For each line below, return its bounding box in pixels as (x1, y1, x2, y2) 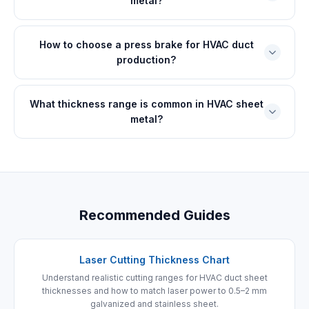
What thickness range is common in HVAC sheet (29, 98, 263, 110)
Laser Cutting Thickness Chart (79, 254, 230, 266)
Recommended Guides (79, 207, 230, 223)
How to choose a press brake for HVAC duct (39, 39, 254, 50)
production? (117, 54, 176, 66)
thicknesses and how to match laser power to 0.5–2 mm (42, 286, 267, 296)
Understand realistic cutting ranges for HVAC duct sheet (41, 272, 268, 283)
